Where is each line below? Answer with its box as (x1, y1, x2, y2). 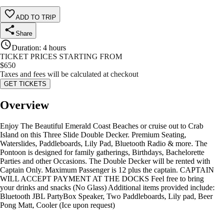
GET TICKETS (4, 80, 46, 88)
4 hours (43, 44, 66, 52)
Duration (12, 44, 39, 52)
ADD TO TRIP (16, 14, 56, 22)
